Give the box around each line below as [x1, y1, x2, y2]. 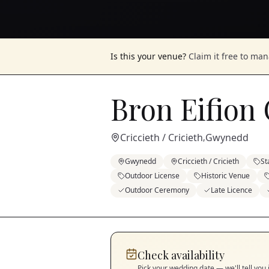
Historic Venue [201, 171, 250, 181]
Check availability [138, 248, 225, 262]
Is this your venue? [110, 50, 186, 62]
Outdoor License [125, 171, 180, 181]
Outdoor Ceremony [125, 185, 189, 195]
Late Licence [211, 185, 252, 195]
